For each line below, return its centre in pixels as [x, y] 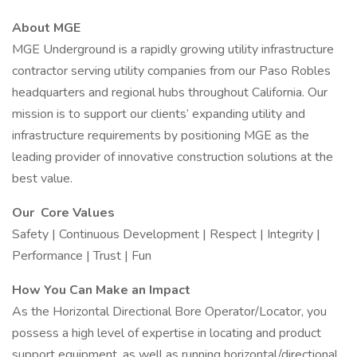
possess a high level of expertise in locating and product [167, 333]
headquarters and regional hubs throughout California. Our [170, 92]
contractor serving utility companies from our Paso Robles [171, 71]
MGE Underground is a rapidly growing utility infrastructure [173, 49]
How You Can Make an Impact [101, 290]
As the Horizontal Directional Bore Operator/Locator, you [169, 312]
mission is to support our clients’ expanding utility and [159, 114]
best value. [42, 178]
